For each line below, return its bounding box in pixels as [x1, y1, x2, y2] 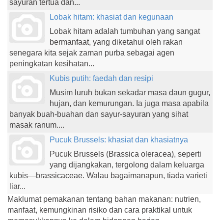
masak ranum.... [9, 121, 64, 129]
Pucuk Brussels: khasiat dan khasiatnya [50, 136, 188, 144]
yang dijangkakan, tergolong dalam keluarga [50, 161, 204, 169]
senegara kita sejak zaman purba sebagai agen [9, 49, 174, 57]
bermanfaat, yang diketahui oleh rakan [50, 38, 183, 46]
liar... [9, 182, 26, 191]
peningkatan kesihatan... [9, 59, 94, 68]
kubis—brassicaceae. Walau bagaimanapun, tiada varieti [9, 171, 207, 180]
